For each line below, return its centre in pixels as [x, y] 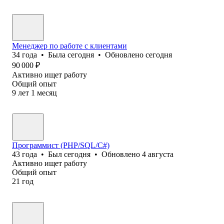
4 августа [158, 154]
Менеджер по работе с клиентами [69, 45]
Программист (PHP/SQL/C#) [61, 145]
